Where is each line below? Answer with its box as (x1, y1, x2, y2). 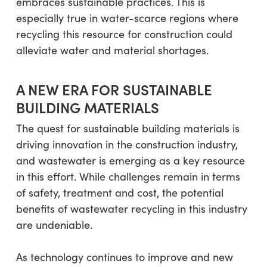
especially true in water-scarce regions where (15, 10, 238, 25)
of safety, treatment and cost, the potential (15, 185, 223, 200)
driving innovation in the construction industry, (15, 136, 238, 151)
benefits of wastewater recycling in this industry (15, 201, 247, 216)
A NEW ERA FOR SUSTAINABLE (15, 79, 212, 99)
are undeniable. (15, 217, 92, 232)
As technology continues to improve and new (15, 249, 233, 264)
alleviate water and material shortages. (15, 42, 209, 57)
